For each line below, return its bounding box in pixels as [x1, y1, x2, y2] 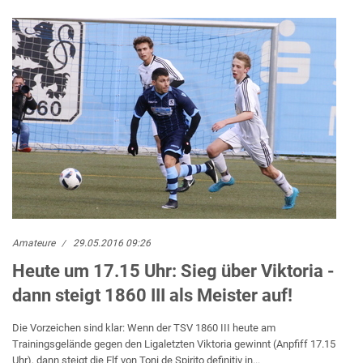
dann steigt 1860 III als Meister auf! [12, 285, 293, 305]
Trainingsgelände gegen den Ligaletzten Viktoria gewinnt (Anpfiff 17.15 [12, 338, 335, 350]
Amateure [12, 237, 55, 249]
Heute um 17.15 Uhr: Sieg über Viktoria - [12, 261, 335, 281]
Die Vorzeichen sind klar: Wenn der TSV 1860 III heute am [12, 322, 275, 334]
